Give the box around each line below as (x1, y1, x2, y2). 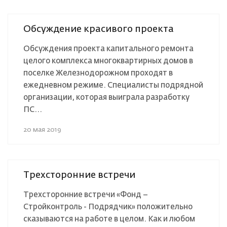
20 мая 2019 (23, 126, 61, 133)
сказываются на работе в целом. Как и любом (23, 215, 195, 223)
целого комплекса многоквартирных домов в (23, 57, 193, 65)
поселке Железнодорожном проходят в (23, 69, 173, 77)
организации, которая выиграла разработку (23, 93, 190, 101)
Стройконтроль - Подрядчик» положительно (23, 203, 193, 211)
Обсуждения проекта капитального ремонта (23, 45, 194, 53)
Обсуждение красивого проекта (23, 24, 174, 34)
